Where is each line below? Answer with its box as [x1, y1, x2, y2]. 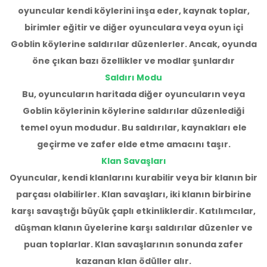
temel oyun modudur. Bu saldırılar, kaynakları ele [20, 122, 247, 134]
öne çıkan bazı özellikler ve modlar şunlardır [32, 55, 235, 67]
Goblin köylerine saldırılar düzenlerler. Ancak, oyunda [10, 38, 257, 51]
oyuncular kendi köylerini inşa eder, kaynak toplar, [17, 5, 250, 17]
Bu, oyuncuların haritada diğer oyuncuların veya [22, 88, 245, 101]
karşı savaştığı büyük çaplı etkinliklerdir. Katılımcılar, [11, 205, 256, 218]
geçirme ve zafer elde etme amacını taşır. [36, 138, 231, 151]
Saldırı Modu [105, 72, 162, 84]
